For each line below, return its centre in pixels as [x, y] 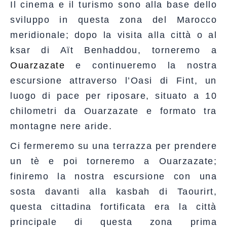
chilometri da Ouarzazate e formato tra [113, 111]
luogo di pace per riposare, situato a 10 [113, 96]
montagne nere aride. [61, 126]
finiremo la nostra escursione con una [113, 176]
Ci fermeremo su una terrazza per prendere [113, 146]
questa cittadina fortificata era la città [113, 206]
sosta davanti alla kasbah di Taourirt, [113, 191]
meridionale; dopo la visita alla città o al [113, 35]
